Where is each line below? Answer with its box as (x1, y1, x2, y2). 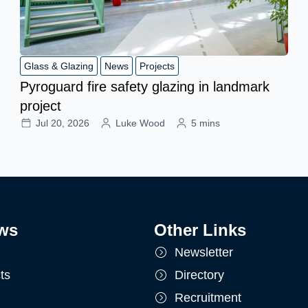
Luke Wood (115, 117, 166, 129)
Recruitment (175, 290, 241, 305)
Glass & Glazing (24, 60, 94, 71)
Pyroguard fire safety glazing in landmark (20, 78, 270, 94)
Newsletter (175, 245, 233, 259)
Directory (175, 267, 224, 282)
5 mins (191, 117, 221, 129)
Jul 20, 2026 (36, 117, 90, 129)
